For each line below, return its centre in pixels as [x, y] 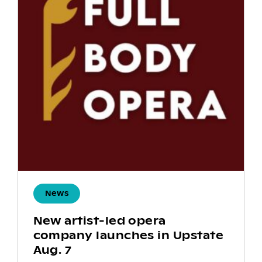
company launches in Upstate [128, 235]
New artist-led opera [99, 220]
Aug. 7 [52, 250]
